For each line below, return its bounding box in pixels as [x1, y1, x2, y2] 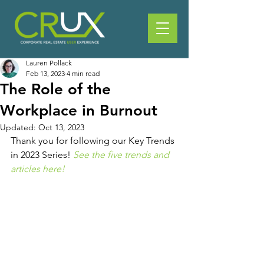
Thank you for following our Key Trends [11, 135, 177, 146]
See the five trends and [73, 149, 171, 160]
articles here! [11, 163, 65, 174]
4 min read [67, 69, 100, 78]
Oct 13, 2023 [38, 122, 84, 133]
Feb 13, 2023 [26, 69, 65, 78]
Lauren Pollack [26, 58, 72, 67]
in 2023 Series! [11, 149, 73, 160]
